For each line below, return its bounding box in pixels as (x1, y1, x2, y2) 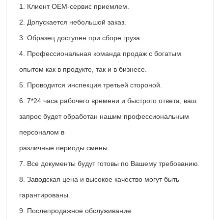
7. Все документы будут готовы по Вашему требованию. (19, 160, 200, 168)
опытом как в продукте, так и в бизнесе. (19, 65, 147, 74)
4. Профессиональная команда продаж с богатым (19, 50, 181, 58)
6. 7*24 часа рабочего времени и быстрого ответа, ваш (19, 97, 196, 105)
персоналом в (19, 128, 64, 137)
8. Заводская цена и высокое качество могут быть (19, 175, 179, 184)
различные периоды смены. (19, 144, 110, 152)
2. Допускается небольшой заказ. (19, 18, 126, 27)
